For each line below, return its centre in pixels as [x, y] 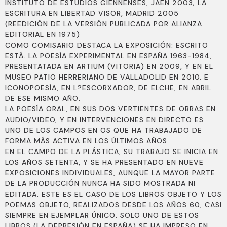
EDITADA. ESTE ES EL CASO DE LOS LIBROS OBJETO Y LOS [113, 194]
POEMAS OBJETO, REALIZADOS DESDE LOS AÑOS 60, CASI [113, 205]
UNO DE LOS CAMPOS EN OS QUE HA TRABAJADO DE [104, 130]
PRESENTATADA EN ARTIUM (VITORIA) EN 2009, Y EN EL [109, 67]
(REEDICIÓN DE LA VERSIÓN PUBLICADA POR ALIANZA [104, 24]
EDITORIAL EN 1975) [43, 35]
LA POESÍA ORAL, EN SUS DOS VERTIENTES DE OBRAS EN [110, 109]
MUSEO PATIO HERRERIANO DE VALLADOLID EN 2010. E [107, 77]
